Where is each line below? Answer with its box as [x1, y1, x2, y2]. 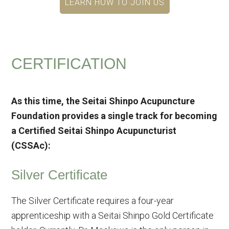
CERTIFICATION [11, 55, 127, 72]
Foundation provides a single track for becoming [11, 110, 218, 121]
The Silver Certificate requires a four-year [11, 195, 174, 206]
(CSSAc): [11, 140, 51, 151]
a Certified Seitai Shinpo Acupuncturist [11, 125, 177, 136]
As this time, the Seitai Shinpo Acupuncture [11, 96, 195, 106]
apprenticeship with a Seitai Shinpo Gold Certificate [11, 210, 214, 221]
